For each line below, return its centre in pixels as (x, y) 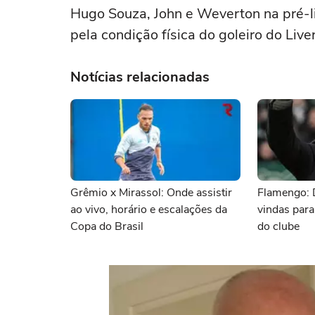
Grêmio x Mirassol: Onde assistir (151, 193)
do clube (278, 226)
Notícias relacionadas (140, 77)
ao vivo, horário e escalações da (149, 210)
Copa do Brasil (107, 226)
